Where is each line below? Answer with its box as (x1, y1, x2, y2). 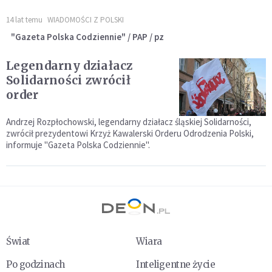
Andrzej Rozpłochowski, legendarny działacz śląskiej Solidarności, (6, 116, 251, 128)
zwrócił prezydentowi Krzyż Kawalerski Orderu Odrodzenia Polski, (6, 127, 254, 140)
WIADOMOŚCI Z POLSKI (47, 15, 124, 25)
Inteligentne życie (136, 259, 216, 271)
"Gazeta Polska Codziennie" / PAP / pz (11, 31, 164, 42)
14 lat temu (6, 15, 42, 25)
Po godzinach (6, 259, 65, 271)
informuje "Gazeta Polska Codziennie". (6, 139, 150, 151)
